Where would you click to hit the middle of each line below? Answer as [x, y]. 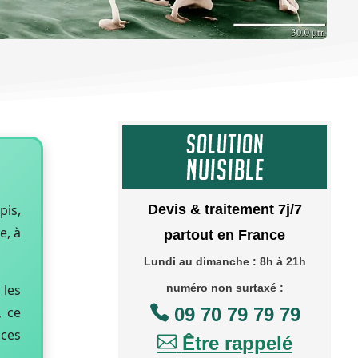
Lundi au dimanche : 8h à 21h [225, 261]
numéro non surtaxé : [225, 288]
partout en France [225, 235]
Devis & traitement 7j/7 [225, 209]
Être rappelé [237, 343]
